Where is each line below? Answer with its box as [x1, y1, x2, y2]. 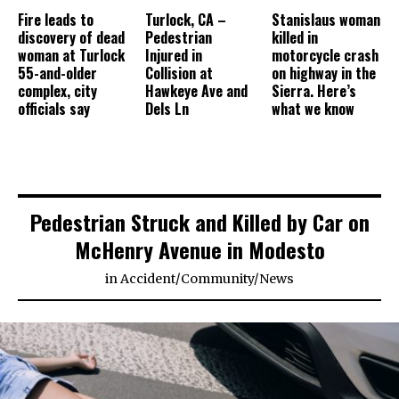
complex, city [18, 79, 97, 102]
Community [181, 270, 254, 287]
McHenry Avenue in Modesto [74, 232, 325, 265]
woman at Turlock [18, 44, 125, 66]
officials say [18, 97, 90, 119]
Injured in [144, 44, 202, 66]
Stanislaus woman [272, 8, 381, 30]
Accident [120, 270, 175, 287]
